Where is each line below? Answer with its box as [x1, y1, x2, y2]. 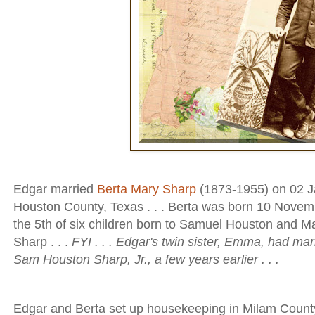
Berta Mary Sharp [97, 182, 196, 197]
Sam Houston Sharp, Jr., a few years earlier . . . [13, 252, 279, 267]
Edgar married [13, 182, 97, 197]
